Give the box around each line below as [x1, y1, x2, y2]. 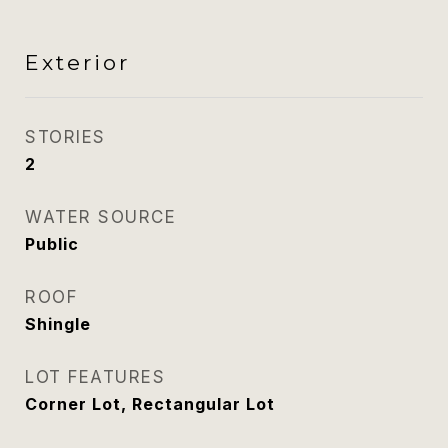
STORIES [25, 127, 106, 147]
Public [25, 234, 79, 254]
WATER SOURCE [25, 207, 176, 227]
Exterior [25, 50, 130, 75]
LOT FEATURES [25, 367, 165, 387]
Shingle [25, 314, 91, 334]
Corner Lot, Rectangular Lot [25, 394, 275, 414]
